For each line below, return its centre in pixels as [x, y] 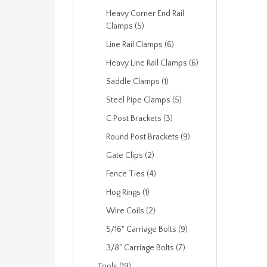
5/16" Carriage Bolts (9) [147, 229]
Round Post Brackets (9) [148, 137]
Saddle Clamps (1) [137, 82]
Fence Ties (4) [131, 174]
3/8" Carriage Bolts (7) [146, 248]
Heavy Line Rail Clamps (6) [152, 63]
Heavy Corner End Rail [145, 14]
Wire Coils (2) [131, 211]
